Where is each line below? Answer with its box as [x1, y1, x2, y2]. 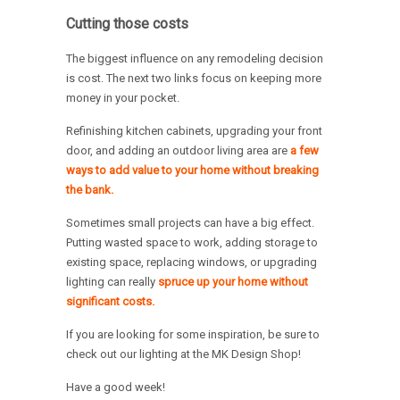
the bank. [66, 183, 113, 197]
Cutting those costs [66, 15, 188, 33]
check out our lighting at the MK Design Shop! [66, 347, 301, 362]
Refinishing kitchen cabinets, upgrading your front [66, 124, 322, 138]
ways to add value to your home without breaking [66, 163, 319, 178]
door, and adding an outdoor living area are [66, 144, 290, 158]
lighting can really [66, 275, 158, 289]
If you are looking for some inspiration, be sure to [66, 328, 320, 342]
